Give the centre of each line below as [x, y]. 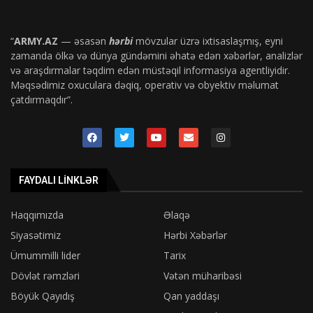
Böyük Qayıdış [43, 296]
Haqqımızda [37, 215]
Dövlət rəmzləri [45, 276]
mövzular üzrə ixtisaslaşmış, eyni [208, 41]
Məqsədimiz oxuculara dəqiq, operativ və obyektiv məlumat [145, 85]
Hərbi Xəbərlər [195, 235]
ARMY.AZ [36, 41]
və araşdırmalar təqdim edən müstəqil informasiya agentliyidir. [150, 71]
